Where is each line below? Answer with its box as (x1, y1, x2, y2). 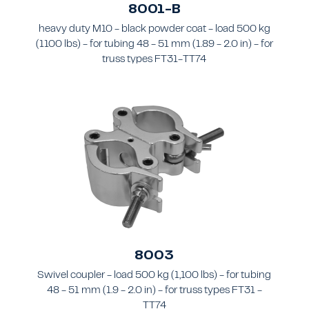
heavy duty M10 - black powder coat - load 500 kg (38, 25, 270, 34)
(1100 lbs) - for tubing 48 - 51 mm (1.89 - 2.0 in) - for (35, 40, 273, 50)
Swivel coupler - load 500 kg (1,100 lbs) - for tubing (37, 271, 272, 281)
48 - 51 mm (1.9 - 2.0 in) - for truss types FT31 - (46, 286, 262, 296)
